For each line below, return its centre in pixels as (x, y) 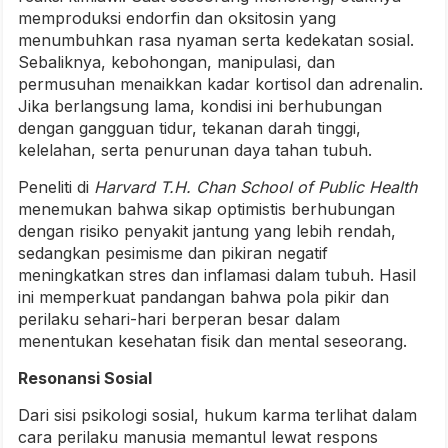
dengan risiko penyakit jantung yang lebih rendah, (207, 231)
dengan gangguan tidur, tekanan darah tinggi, (189, 128)
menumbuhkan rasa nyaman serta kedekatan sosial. (216, 40)
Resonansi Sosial (85, 378)
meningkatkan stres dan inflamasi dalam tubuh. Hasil (217, 275)
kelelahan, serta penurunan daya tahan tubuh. (195, 150)
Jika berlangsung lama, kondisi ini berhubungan (200, 106)
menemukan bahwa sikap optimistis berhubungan (206, 209)
